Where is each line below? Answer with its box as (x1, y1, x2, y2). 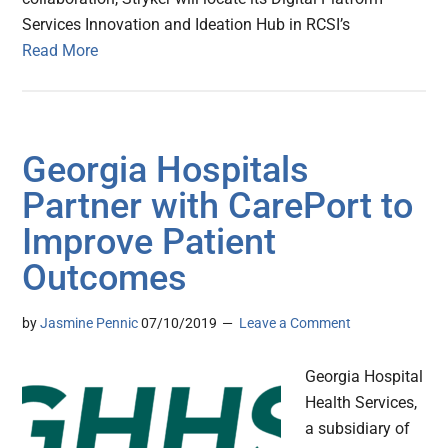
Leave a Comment (239, 315, 352, 332)
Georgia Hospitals (22, 149, 310, 192)
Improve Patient (22, 221, 277, 264)
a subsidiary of (305, 419, 411, 439)
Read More (22, 41, 99, 61)
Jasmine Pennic (40, 315, 139, 332)
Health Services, (305, 393, 418, 413)
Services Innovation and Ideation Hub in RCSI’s (22, 15, 351, 35)
